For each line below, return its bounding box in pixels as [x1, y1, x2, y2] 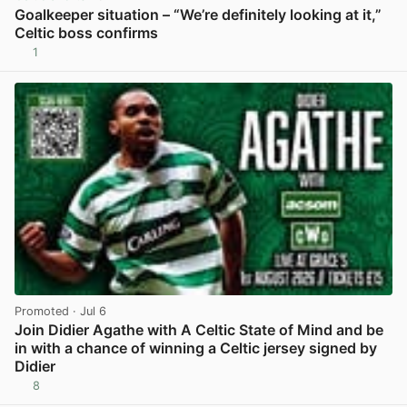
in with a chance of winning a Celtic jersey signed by [15, 338, 377, 357]
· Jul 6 [69, 303, 106, 318]
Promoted [15, 303, 69, 318]
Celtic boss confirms [15, 24, 158, 43]
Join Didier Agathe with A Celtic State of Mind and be [15, 320, 383, 339]
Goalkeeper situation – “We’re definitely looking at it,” [15, 5, 382, 25]
